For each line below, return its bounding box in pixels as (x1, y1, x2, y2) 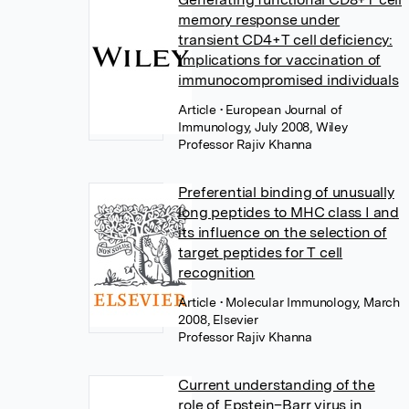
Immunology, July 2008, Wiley (178, 120, 348, 134)
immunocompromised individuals (178, 71, 399, 89)
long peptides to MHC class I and (178, 204, 399, 221)
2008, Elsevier (178, 312, 258, 327)
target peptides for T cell (178, 244, 343, 261)
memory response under (178, 11, 341, 28)
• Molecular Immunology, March (219, 295, 400, 309)
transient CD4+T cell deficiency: (178, 31, 393, 48)
